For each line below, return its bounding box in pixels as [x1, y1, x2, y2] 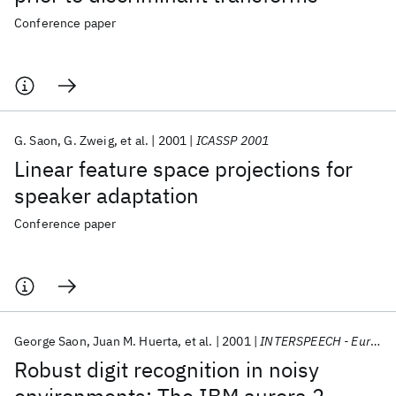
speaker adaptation [14, 181, 199, 209]
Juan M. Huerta [93, 333, 179, 349]
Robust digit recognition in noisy [14, 355, 319, 384]
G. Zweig [64, 133, 114, 148]
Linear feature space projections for [14, 155, 353, 183]
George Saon [14, 333, 87, 349]
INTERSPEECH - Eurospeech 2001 [260, 333, 370, 349]
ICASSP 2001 [195, 133, 270, 148]
